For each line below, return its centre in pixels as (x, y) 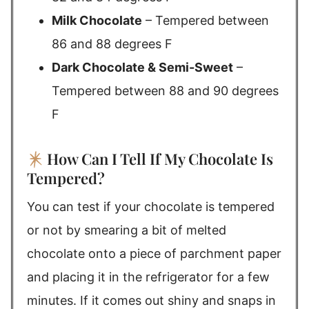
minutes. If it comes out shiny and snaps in (151, 300)
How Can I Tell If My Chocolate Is (160, 159)
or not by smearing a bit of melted (127, 230)
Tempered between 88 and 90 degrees (165, 91)
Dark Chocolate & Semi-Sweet (142, 67)
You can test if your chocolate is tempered (151, 207)
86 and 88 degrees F (112, 44)
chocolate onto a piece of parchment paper (154, 253)
